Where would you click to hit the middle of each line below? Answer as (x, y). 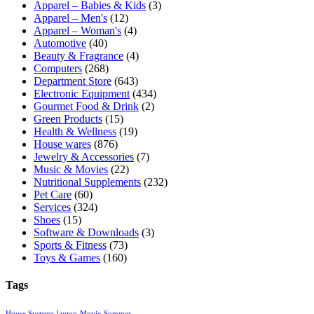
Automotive (60, 43)
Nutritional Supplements (87, 182)
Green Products (68, 118)
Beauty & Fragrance (78, 55)
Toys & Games (67, 257)
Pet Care (53, 194)
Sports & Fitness (70, 245)
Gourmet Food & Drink (86, 106)
